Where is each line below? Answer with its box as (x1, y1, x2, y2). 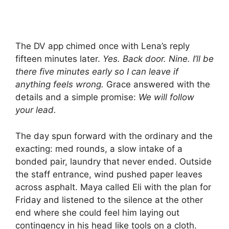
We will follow (139, 92, 194, 103)
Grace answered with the (104, 79, 210, 90)
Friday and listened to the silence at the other (15, 194, 203, 205)
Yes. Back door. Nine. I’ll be (103, 54, 214, 64)
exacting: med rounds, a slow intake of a (15, 143, 182, 154)
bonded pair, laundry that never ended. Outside (15, 156, 212, 167)
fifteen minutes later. (15, 54, 103, 64)
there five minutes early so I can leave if (15, 66, 178, 77)
